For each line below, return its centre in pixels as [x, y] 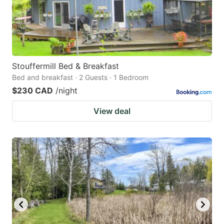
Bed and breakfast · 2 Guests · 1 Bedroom [80, 77]
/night [66, 91]
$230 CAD [32, 91]
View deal [112, 111]
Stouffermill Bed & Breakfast [65, 66]
